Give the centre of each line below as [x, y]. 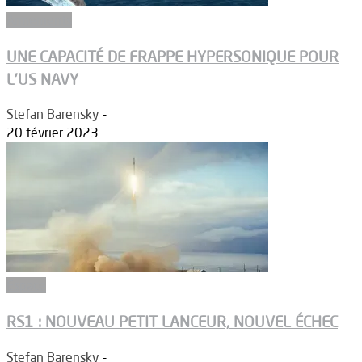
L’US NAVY [42, 79]
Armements [39, 20]
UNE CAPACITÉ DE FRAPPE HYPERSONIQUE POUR [173, 56]
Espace [26, 286]
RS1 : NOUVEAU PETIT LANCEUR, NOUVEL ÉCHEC [172, 322]
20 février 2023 [53, 133]
